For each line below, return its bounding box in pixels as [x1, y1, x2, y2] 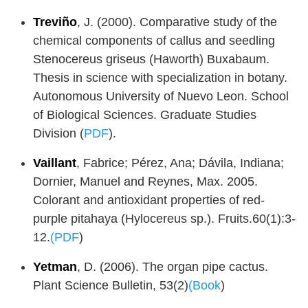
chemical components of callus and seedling [33, 34, 275, 48]
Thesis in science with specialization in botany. [33, 71, 287, 85]
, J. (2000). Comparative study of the [77, 15, 277, 30]
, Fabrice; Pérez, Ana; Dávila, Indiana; [76, 156, 284, 170]
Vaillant [33, 156, 76, 170]
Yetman [33, 260, 77, 274]
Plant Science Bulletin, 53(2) [33, 278, 188, 293]
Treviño [33, 15, 77, 30]
